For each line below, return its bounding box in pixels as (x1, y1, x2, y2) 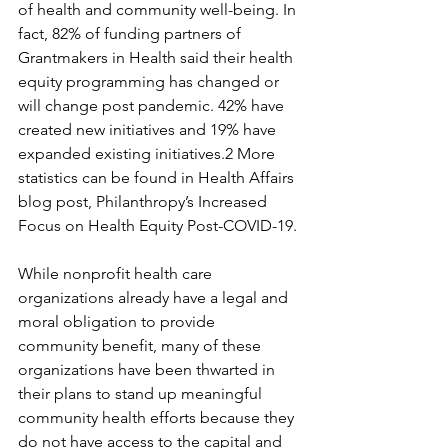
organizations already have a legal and (18, 287, 292, 307)
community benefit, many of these (18, 335, 265, 355)
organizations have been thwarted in (18, 359, 279, 379)
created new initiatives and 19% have (18, 119, 280, 139)
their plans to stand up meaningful (18, 383, 266, 403)
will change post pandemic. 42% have (18, 95, 288, 115)
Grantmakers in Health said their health (18, 47, 297, 67)
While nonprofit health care (18, 263, 216, 283)
